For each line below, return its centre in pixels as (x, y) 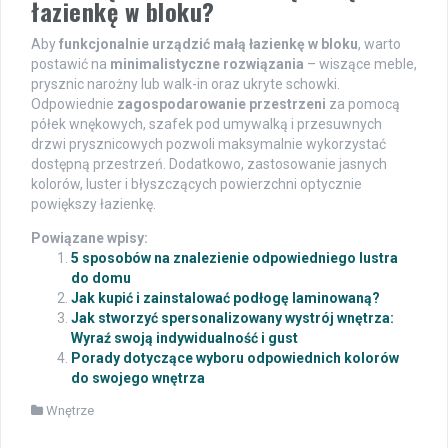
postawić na (70, 64)
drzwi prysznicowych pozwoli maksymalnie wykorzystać (208, 144)
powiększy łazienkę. (93, 204)
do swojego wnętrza (138, 378)
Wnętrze (70, 411)
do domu (101, 278)
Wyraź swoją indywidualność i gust (184, 338)
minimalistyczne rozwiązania (207, 64)
